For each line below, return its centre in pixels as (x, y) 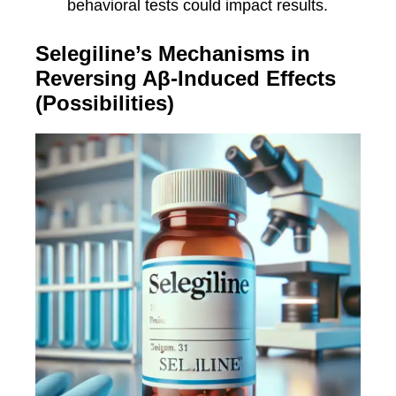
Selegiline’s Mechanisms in (173, 53)
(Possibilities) (105, 103)
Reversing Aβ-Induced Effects (186, 78)
